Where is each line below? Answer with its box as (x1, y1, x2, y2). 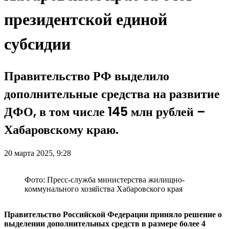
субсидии (4, 32, 71, 55)
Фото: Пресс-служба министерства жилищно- (25, 175, 185, 185)
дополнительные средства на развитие (4, 85, 220, 103)
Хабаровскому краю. (4, 121, 119, 139)
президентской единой (4, 7, 167, 31)
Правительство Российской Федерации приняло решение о (4, 210, 222, 219)
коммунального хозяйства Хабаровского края (25, 185, 182, 194)
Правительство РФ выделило (4, 67, 169, 85)
